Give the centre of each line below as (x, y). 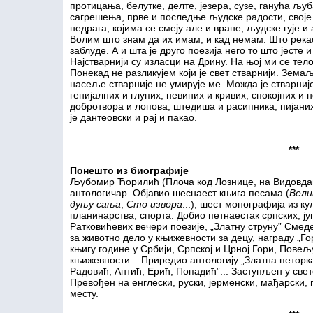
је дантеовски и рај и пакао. (133, 117)
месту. (84, 293)
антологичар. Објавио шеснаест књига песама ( (180, 193)
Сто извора (154, 204)
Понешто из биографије (129, 170)
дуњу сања (95, 204)
